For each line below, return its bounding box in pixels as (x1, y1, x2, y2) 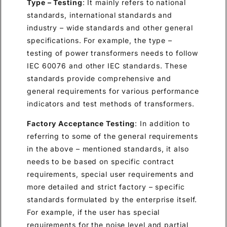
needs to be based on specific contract (27, 157, 175, 166)
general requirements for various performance (27, 86, 199, 95)
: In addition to (135, 119, 190, 128)
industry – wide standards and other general (27, 23, 193, 32)
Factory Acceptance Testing (27, 119, 135, 128)
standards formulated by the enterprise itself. (27, 195, 198, 204)
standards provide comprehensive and (27, 73, 171, 83)
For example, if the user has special (27, 208, 160, 217)
